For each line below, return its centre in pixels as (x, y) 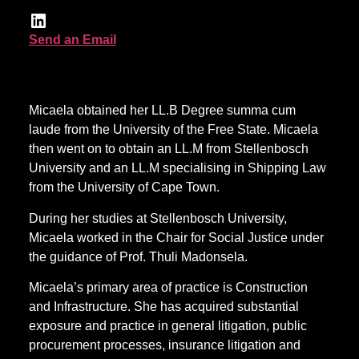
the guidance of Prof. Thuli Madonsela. (139, 256)
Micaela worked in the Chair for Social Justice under (176, 237)
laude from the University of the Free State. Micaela (173, 130)
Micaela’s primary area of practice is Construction (168, 287)
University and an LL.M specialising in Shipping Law (177, 168)
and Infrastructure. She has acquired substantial (163, 306)
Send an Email (72, 39)
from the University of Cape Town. (129, 188)
